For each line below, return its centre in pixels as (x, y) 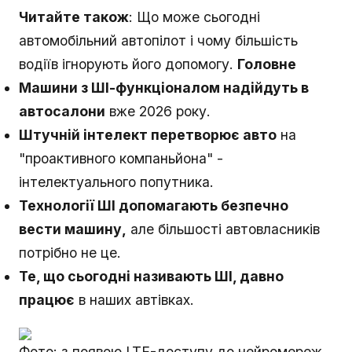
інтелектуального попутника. (116, 182)
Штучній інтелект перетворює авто (148, 135)
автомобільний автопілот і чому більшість (158, 41)
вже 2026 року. (158, 112)
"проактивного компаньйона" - (121, 159)
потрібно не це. (70, 253)
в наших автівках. (134, 300)
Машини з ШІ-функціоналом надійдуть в (164, 88)
